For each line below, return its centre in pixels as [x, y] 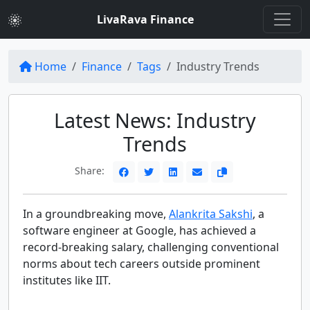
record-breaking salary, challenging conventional [151, 247]
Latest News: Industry [155, 120]
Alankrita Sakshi [211, 214]
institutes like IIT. [67, 280]
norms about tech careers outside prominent [142, 264]
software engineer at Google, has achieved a [139, 230]
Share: [91, 171]
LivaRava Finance [145, 19]
